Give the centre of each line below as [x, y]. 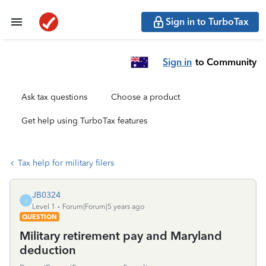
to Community [226, 62]
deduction [48, 250]
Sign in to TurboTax [207, 22]
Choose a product [145, 97]
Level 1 [44, 207]
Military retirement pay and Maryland [121, 236]
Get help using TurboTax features [84, 121]
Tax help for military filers [66, 163]
